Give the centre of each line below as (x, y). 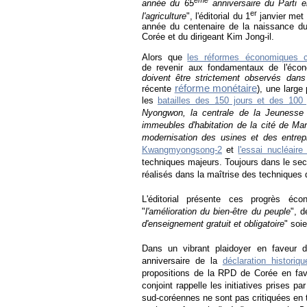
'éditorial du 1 (224, 16)
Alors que (162, 57)
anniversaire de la (180, 260)
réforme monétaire (216, 88)
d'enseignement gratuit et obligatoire (213, 223)
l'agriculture (164, 16)
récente (158, 88)
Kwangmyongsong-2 (182, 149)
